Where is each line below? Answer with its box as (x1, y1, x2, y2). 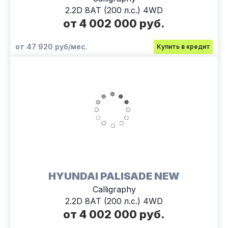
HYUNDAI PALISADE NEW (48, 170, 180, 182)
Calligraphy (92, 184, 136, 194)
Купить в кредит (156, 43, 210, 50)
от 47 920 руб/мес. (15, 42, 88, 51)
